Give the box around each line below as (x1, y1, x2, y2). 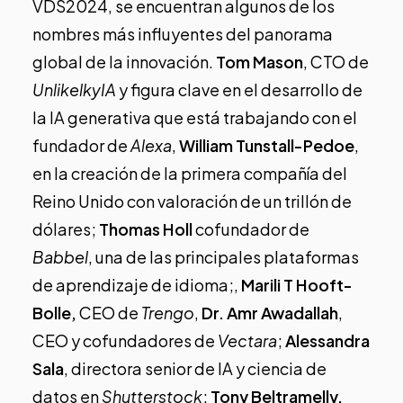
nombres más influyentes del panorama (32, 22, 333, 44)
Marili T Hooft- (241, 273, 353, 295)
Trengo (141, 301, 194, 323)
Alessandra (285, 329, 370, 351)
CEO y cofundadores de (32, 329, 218, 351)
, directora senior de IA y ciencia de (64, 357, 327, 379)
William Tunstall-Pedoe (179, 134, 354, 156)
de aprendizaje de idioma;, (32, 273, 241, 295)
